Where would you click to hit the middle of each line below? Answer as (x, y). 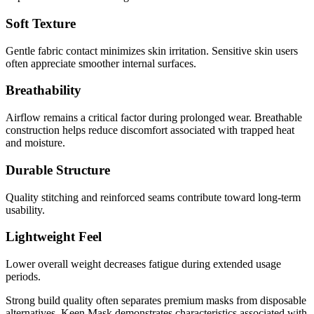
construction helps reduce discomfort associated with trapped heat (150, 130)
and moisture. (35, 143)
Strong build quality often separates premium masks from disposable (156, 300)
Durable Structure (58, 170)
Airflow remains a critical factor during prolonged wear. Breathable (154, 118)
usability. (25, 210)
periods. (23, 276)
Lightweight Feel (54, 237)
